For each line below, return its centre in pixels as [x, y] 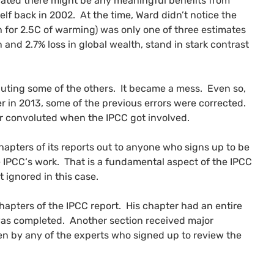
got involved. [159, 117]
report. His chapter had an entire [165, 206]
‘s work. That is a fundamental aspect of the [128, 161]
